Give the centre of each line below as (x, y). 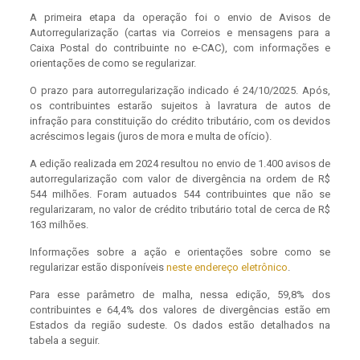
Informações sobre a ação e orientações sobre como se (180, 252)
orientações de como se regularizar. (112, 63)
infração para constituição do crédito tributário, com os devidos (180, 121)
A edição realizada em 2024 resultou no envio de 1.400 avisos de (180, 164)
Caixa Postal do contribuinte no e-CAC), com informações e (180, 48)
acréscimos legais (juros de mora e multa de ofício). (150, 137)
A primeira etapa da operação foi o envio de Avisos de (180, 18)
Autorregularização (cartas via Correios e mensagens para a (180, 33)
